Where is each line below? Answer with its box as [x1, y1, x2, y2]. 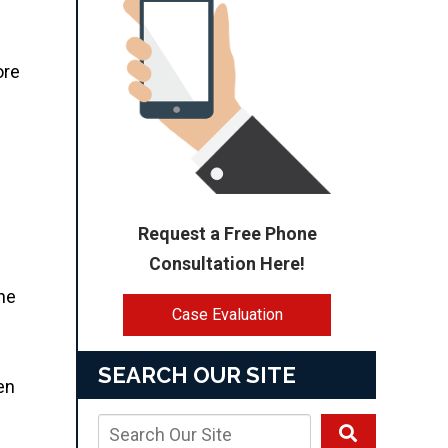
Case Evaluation [171, 304, 283, 324]
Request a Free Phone [137, 222, 317, 244]
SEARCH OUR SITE [98, 361, 296, 388]
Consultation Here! [149, 252, 305, 274]
